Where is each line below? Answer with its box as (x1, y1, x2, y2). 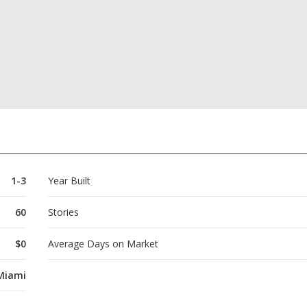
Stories (47, 206, 79, 219)
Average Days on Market (47, 237, 158, 251)
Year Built (47, 174, 90, 188)
